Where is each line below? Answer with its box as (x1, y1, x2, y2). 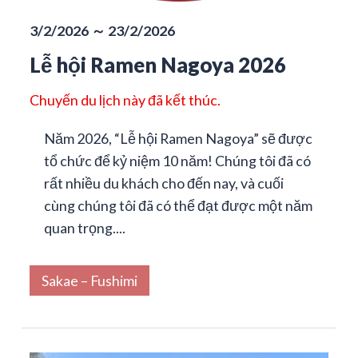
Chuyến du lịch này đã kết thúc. (29, 90, 221, 109)
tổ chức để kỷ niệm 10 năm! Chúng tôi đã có (43, 151, 311, 169)
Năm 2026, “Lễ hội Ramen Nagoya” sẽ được (43, 129, 312, 147)
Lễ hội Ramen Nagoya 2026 (29, 52, 286, 77)
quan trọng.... (43, 218, 125, 237)
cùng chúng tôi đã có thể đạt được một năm (43, 196, 312, 214)
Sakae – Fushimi (41, 271, 137, 289)
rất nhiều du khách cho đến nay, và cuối (43, 173, 284, 192)
